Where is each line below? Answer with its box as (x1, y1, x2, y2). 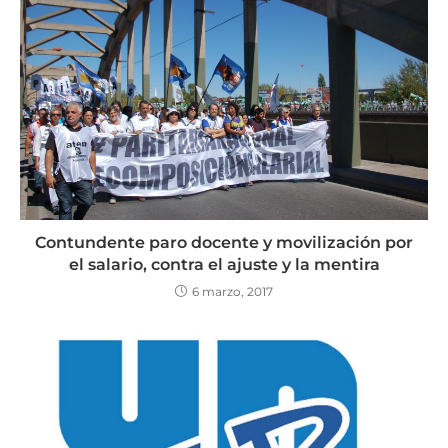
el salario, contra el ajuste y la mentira (68, 255, 380, 275)
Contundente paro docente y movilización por (35, 233, 413, 253)
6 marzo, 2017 (192, 284, 273, 300)
